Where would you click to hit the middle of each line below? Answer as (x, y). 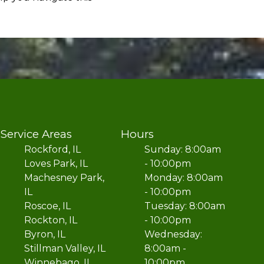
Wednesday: (173, 234)
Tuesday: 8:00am (184, 206)
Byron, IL (45, 234)
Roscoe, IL (48, 206)
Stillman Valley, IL (65, 248)
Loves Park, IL (56, 164)
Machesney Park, (65, 178)
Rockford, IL (53, 149)
